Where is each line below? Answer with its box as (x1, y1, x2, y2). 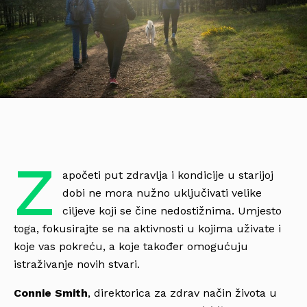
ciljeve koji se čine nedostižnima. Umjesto (62, 204, 282, 217)
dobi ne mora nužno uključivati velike (62, 186, 262, 199)
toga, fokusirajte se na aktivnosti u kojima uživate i (14, 221, 281, 235)
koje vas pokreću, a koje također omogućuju (14, 239, 248, 253)
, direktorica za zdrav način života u (88, 286, 277, 299)
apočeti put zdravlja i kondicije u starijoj (62, 168, 273, 182)
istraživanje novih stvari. (14, 257, 140, 271)
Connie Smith (14, 286, 88, 299)
